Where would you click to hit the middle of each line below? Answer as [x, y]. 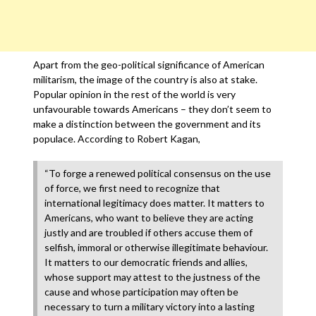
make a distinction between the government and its [147, 124]
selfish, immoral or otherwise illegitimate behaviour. [157, 247]
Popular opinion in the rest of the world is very [135, 94]
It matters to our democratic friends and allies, [146, 262]
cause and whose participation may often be [142, 292]
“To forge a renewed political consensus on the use [158, 173]
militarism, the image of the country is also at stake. [146, 79]
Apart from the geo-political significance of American [149, 65]
